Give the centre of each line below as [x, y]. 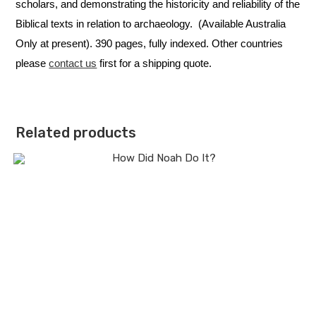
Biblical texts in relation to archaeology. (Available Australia [151, 23]
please [32, 63]
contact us [73, 63]
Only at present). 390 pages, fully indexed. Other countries [150, 43]
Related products [76, 132]
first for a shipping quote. [154, 63]
